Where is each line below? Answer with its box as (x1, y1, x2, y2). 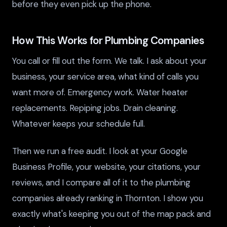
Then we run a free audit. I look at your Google (12, 145, 187, 157)
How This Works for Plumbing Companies (12, 33, 204, 48)
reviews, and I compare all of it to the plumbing (12, 177, 191, 188)
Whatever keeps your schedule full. (12, 118, 145, 129)
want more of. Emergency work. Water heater (12, 86, 188, 98)
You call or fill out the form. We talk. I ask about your (12, 55, 207, 66)
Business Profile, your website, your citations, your (12, 161, 201, 173)
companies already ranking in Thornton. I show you (12, 193, 203, 204)
